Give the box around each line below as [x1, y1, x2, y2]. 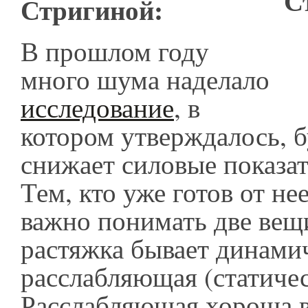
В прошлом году [21, 33, 209, 69]
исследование [21, 89, 174, 125]
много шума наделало [21, 61, 269, 97]
